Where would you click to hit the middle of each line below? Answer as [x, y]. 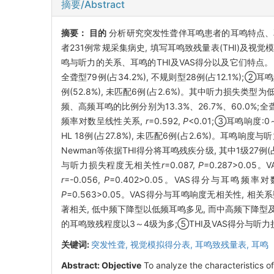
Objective [122, 265]
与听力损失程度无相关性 [111, 165]
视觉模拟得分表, [163, 244]
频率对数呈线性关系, [102, 120]
